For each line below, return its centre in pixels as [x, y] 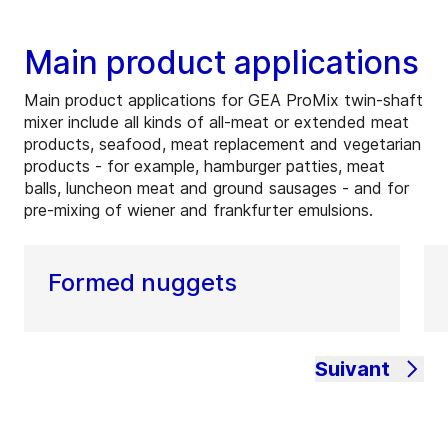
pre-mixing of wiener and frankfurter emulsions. [198, 210]
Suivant [352, 369]
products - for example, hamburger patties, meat [204, 166]
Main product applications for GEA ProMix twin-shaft [223, 100]
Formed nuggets [142, 283]
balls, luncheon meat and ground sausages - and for [216, 188]
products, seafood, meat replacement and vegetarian [222, 144]
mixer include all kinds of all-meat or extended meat [216, 122]
